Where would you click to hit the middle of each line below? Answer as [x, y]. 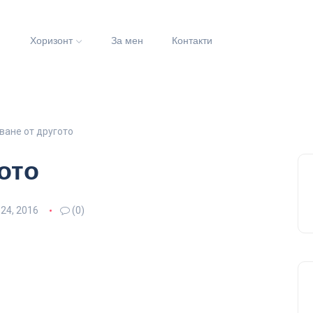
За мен [127, 41]
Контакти [192, 41]
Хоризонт [51, 41]
